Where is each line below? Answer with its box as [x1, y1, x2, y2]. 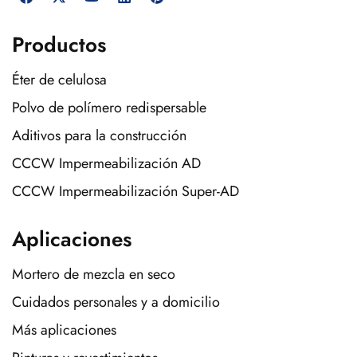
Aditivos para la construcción [12, 124, 186, 146]
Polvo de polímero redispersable [12, 96, 206, 118]
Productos [12, 29, 106, 60]
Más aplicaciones [12, 319, 116, 340]
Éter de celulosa [12, 69, 107, 90]
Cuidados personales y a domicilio [12, 291, 220, 312]
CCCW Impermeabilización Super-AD [12, 180, 239, 202]
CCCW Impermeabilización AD [12, 152, 201, 174]
